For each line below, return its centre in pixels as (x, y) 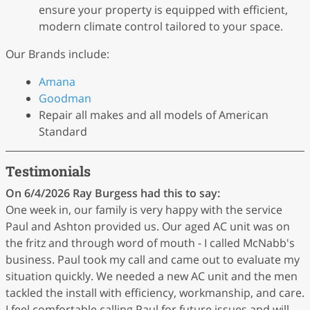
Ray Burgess (105, 193)
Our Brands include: (57, 54)
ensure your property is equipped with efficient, (163, 10)
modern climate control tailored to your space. (161, 26)
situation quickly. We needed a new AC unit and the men (152, 276)
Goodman (65, 98)
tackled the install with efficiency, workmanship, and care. (155, 293)
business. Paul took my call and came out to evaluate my (153, 259)
